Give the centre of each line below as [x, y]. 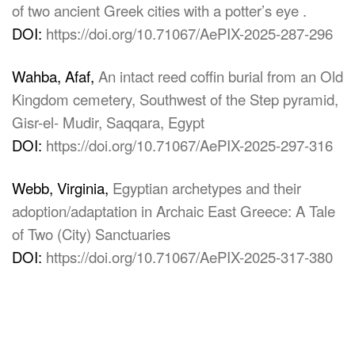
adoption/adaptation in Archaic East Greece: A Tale [174, 211]
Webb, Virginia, [62, 188]
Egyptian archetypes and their [207, 188]
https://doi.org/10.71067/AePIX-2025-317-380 [189, 257]
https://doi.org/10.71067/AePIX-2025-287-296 [189, 33]
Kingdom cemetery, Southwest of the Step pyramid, [175, 99]
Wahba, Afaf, [55, 76]
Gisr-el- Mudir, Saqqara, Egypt [108, 122]
